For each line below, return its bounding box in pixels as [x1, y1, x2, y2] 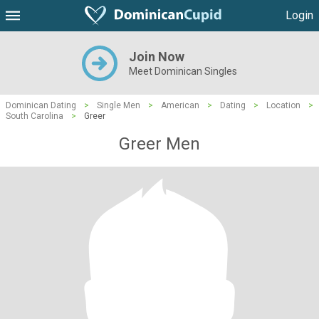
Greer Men [119, 134, 200, 154]
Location [266, 100, 300, 110]
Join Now [129, 49, 184, 64]
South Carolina [6, 111, 63, 121]
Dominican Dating [6, 100, 76, 110]
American [161, 100, 199, 110]
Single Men [97, 100, 140, 110]
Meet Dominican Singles [129, 66, 237, 77]
